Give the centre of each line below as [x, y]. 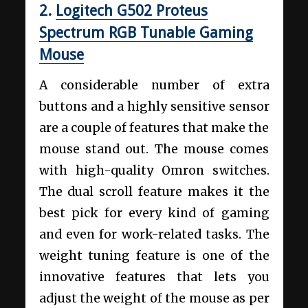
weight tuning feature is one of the [154, 255]
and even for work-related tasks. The [154, 234]
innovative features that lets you [154, 277]
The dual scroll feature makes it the [154, 191]
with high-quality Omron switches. [154, 170]
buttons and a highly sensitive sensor [154, 106]
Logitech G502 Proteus [131, 11]
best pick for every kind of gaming [154, 213]
